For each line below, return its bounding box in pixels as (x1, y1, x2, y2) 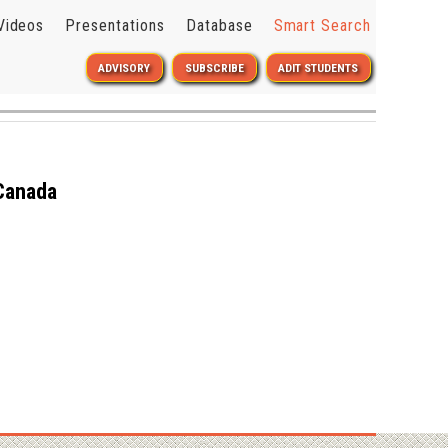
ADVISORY (98, 61, 151, 76)
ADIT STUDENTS (278, 61, 359, 76)
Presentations (65, 15, 165, 35)
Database (185, 15, 253, 35)
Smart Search (273, 15, 372, 35)
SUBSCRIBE (184, 61, 244, 76)
